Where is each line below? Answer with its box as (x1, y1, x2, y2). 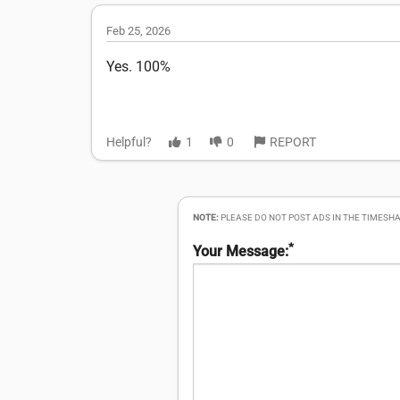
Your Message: (192, 243, 288, 261)
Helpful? (106, 134, 152, 149)
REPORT (270, 134, 316, 149)
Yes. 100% (106, 57, 171, 75)
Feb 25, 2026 (106, 23, 171, 37)
